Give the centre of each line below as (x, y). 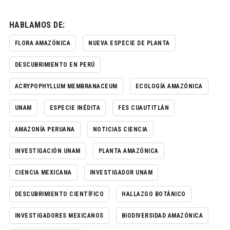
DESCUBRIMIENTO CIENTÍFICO (59, 194)
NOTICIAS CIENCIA (120, 129)
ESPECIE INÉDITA (75, 108)
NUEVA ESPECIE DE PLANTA (129, 43)
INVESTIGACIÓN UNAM (47, 151)
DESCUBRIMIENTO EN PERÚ (55, 64)
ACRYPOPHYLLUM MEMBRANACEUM (66, 86)
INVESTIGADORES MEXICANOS (59, 215)
